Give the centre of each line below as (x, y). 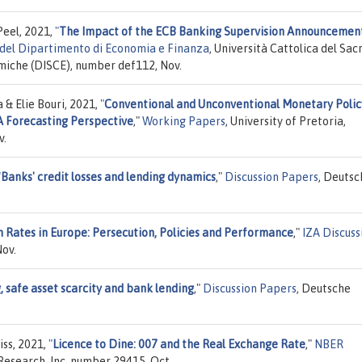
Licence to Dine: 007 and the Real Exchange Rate (179, 344)
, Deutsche (324, 288)
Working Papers (184, 121)
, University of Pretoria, (286, 121)
